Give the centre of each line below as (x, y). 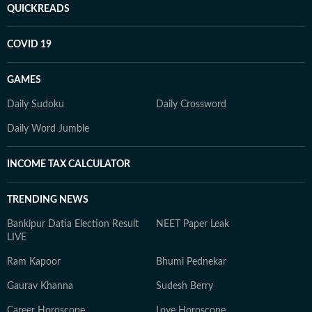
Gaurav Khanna (40, 286)
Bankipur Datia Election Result (73, 224)
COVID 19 (29, 45)
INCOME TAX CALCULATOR (69, 164)
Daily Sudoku (36, 104)
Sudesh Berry (185, 286)
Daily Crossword (191, 104)
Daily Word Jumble (48, 129)
